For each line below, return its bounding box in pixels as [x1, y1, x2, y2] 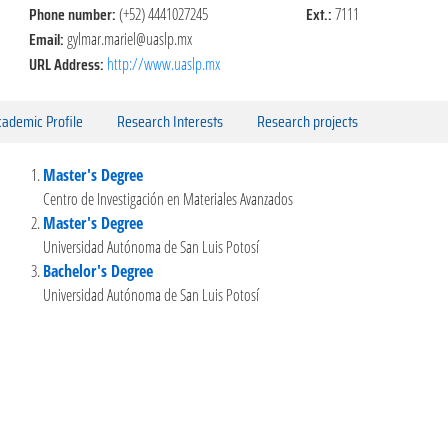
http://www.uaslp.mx [106, 52, 220, 75]
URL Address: [28, 51, 107, 77]
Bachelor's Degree [43, 259, 153, 282]
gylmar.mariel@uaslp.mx [66, 27, 192, 50]
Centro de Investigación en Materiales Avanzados [43, 187, 293, 210]
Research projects [257, 108, 358, 134]
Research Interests [117, 108, 223, 134]
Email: [28, 26, 67, 52]
